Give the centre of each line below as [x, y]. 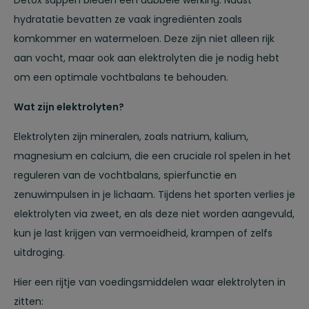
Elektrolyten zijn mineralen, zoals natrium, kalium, [131, 136]
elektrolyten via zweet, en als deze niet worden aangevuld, [154, 213]
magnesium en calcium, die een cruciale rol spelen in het [152, 156]
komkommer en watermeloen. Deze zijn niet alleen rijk [144, 38]
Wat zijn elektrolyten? [69, 107]
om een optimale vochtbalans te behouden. [121, 77]
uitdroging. [39, 252]
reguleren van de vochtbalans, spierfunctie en [125, 175]
